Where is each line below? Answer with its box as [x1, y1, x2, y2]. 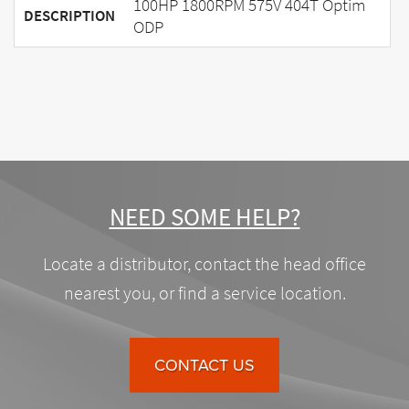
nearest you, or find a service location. [63, 280, 346, 306]
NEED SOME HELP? [109, 199, 300, 234]
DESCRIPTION [24, 5, 115, 26]
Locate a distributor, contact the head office [43, 251, 366, 277]
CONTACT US [154, 354, 255, 375]
